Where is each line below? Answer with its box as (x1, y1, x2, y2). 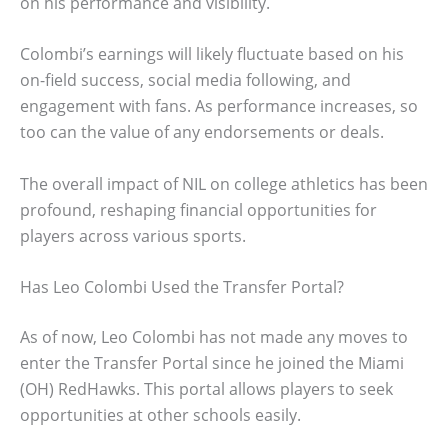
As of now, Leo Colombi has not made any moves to (20, 326, 408, 349)
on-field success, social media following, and (20, 69, 351, 92)
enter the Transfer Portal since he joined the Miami (20, 352, 404, 375)
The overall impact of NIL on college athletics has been (20, 172, 428, 195)
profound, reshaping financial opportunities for (20, 198, 377, 221)
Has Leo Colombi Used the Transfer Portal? (20, 276, 344, 299)
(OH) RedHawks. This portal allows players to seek (20, 378, 393, 401)
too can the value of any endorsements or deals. (20, 121, 384, 144)
